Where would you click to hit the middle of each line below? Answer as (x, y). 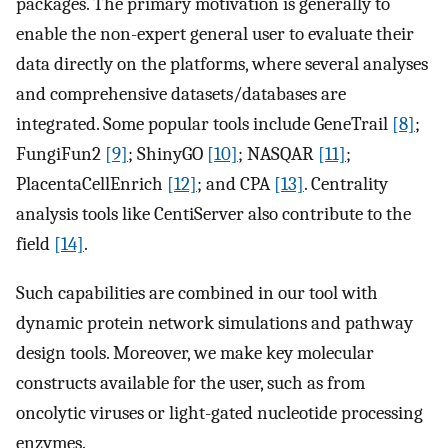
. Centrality (346, 184)
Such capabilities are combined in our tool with (197, 292)
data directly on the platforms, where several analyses (222, 64)
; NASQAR (278, 154)
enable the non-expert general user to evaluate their (215, 34)
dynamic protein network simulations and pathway (214, 322)
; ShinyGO (167, 154)
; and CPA (235, 184)
